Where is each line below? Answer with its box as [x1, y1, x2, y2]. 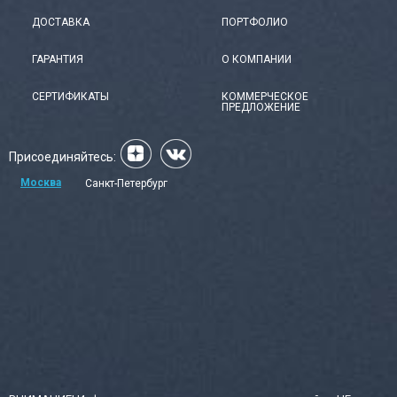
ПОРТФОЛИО [222, 16, 288, 28]
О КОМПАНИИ [222, 53, 292, 66]
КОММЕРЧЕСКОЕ [222, 90, 308, 103]
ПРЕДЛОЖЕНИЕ [222, 101, 300, 113]
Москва [20, 175, 61, 189]
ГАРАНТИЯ [32, 53, 83, 66]
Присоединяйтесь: [9, 150, 116, 164]
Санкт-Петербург [85, 176, 167, 190]
